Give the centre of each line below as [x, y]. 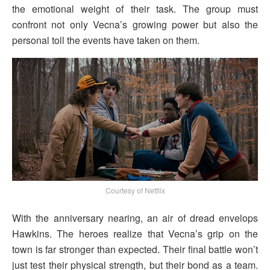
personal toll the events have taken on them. [106, 40]
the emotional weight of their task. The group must [135, 9]
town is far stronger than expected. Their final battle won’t [135, 249]
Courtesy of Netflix [135, 190]
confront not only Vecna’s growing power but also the [135, 25]
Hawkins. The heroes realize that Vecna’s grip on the [135, 233]
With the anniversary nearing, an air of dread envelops [135, 218]
